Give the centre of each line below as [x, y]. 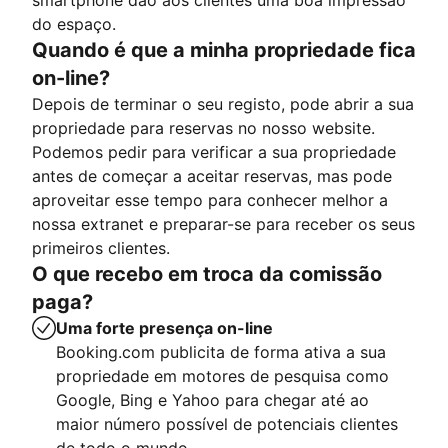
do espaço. [74, 24]
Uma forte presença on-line [164, 328]
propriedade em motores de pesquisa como [222, 376]
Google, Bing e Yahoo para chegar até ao [212, 400]
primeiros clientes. [101, 248]
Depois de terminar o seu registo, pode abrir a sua [223, 104]
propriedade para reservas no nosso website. [203, 128]
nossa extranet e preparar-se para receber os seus [223, 224]
